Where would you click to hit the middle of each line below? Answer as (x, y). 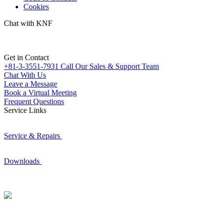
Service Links (25, 110)
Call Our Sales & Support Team (110, 66)
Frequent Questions (34, 101)
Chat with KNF (28, 23)
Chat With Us (25, 75)
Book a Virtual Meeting (40, 93)
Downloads (22, 161)
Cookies (36, 7)
